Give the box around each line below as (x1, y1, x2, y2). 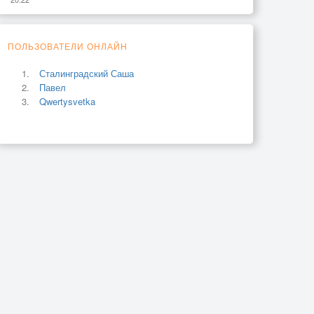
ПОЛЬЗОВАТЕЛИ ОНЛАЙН (8, 39, 128, 52)
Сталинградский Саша (39, 66, 134, 80)
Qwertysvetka (39, 94, 95, 108)
